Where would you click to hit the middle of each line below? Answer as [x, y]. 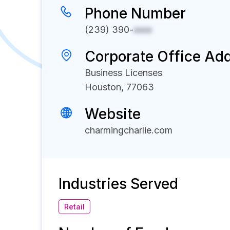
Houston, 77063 [119, 87]
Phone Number [135, 13]
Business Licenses [123, 73]
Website [113, 114]
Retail [74, 207]
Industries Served [118, 184]
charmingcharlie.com [129, 130]
